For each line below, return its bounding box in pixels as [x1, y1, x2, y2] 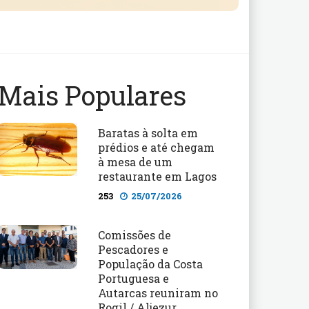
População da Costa [97, 256, 203, 271]
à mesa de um [97, 154, 172, 169]
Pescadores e [97, 241, 168, 257]
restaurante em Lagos [97, 168, 217, 183]
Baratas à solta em [97, 125, 198, 140]
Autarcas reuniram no [97, 285, 218, 300]
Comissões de [97, 227, 171, 242]
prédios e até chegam [97, 139, 215, 154]
